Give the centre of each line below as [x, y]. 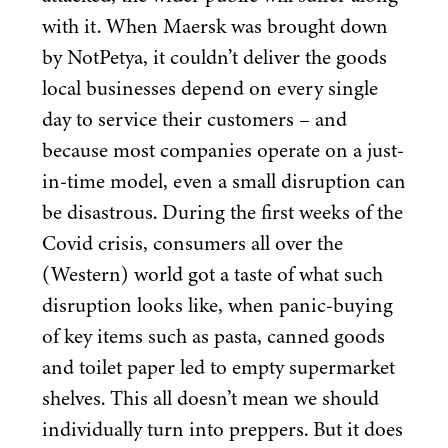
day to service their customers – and [194, 119]
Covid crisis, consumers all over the [192, 243]
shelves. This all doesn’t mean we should [210, 398]
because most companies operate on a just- [223, 150]
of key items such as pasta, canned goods [213, 336]
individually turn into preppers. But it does [222, 429]
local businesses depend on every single [210, 88]
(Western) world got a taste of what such [212, 274]
